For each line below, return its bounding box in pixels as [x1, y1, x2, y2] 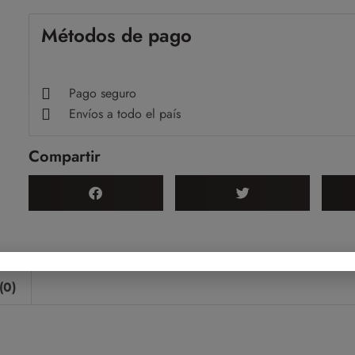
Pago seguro [68, 84, 136, 103]
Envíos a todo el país [68, 105, 181, 124]
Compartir [28, 145, 101, 169]
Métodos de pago [40, 21, 192, 50]
